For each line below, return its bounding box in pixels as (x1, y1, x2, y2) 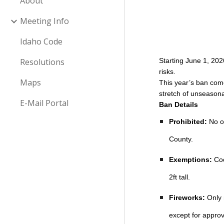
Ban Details (159, 100, 198, 108)
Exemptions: (169, 155, 212, 163)
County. (169, 135, 193, 143)
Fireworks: (169, 193, 205, 201)
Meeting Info (20, 15, 69, 26)
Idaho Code (20, 36, 62, 47)
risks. (159, 67, 176, 75)
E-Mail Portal (20, 97, 68, 108)
